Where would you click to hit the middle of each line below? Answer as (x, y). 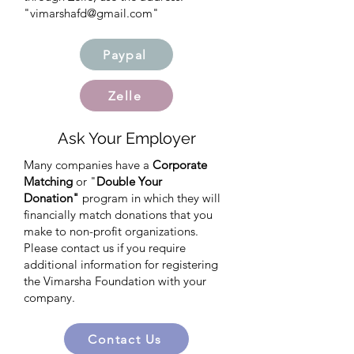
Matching (48, 181)
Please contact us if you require (105, 248)
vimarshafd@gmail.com (91, 13)
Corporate (180, 165)
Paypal (125, 55)
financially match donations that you (118, 215)
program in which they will (151, 198)
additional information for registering (121, 264)
